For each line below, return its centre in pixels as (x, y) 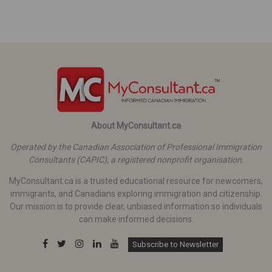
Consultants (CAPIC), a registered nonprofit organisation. (136, 159)
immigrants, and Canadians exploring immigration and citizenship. (136, 193)
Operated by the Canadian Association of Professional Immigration (136, 147)
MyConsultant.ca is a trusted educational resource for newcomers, (136, 181)
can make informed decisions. (136, 219)
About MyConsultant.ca (136, 125)
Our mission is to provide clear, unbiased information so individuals (136, 206)
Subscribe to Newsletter (175, 244)
